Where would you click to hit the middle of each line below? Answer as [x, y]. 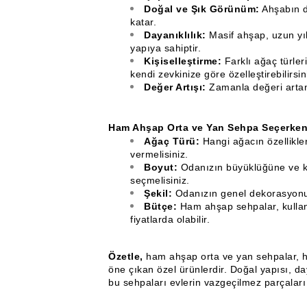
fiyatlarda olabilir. [170, 219]
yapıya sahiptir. [165, 48]
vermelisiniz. [159, 154]
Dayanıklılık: [175, 35]
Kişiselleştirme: [183, 61]
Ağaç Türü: [172, 141]
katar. [143, 22]
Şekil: [158, 193]
